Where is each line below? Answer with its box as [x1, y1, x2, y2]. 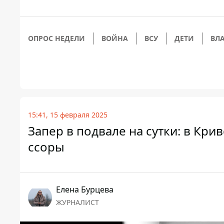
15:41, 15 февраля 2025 [28, 110, 107, 120]
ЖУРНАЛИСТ [56, 197, 99, 207]
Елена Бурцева [56, 184, 113, 195]
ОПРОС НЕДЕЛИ [28, 33, 85, 43]
